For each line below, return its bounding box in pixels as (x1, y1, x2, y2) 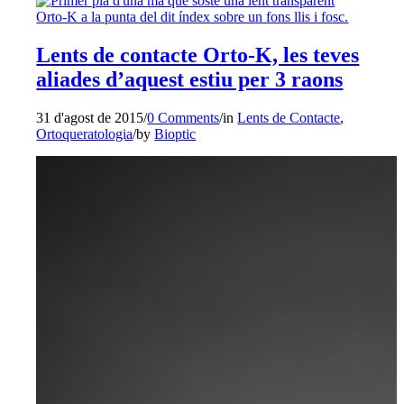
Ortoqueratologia (36, 126, 133, 142)
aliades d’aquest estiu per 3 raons (36, 68, 344, 92)
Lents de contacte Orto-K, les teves (36, 43, 360, 68)
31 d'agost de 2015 (36, 110, 144, 126)
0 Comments (147, 110, 220, 126)
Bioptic (154, 126, 197, 142)
